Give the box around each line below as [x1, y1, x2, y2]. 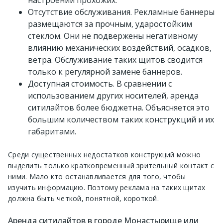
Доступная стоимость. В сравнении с [28, 78, 172, 90]
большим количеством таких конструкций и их [28, 114, 214, 125]
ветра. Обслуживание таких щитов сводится [28, 54, 203, 66]
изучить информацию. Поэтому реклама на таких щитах [8, 183, 206, 193]
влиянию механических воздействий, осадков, [28, 42, 212, 54]
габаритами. [28, 126, 76, 137]
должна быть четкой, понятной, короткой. [8, 194, 159, 204]
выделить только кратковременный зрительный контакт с [8, 161, 214, 171]
